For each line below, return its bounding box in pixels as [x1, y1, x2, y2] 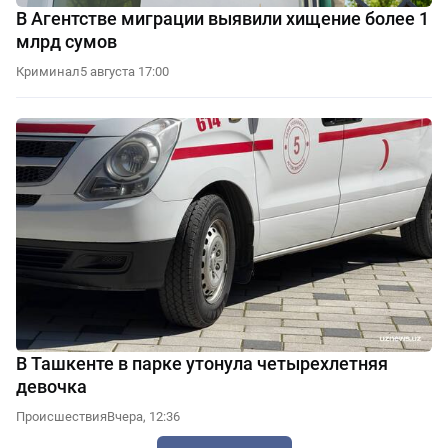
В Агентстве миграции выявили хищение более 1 [16, 8, 429, 30]
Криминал [16, 64, 80, 80]
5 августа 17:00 [80, 64, 169, 80]
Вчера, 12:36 [107, 409, 180, 425]
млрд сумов [16, 31, 117, 53]
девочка [16, 376, 87, 398]
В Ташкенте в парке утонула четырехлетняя [16, 353, 388, 375]
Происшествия [16, 409, 107, 425]
